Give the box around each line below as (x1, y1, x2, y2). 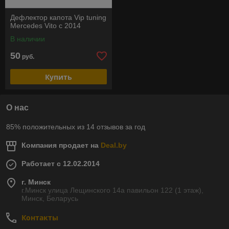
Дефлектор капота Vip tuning (10, 13, 106, 21)
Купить (45, 72, 72, 82)
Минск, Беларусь (21, 194, 78, 202)
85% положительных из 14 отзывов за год (6, 123, 145, 131)
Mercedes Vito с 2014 (10, 21, 81, 30)
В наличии (10, 35, 45, 43)
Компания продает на (21, 141, 101, 149)
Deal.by (101, 141, 127, 149)
